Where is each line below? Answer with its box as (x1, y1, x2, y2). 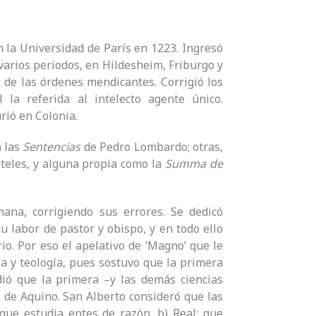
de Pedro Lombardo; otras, (80, 139, 224, 155)
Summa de (165, 156, 224, 172)
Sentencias (23, 139, 81, 155)
